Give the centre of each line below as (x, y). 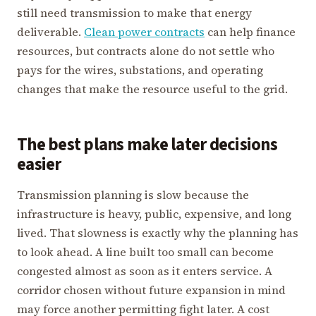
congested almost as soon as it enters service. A (145, 271)
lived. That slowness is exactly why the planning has (158, 232)
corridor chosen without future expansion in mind (151, 290)
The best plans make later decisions (147, 145)
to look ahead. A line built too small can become (145, 251)
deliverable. (50, 31)
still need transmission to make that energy (134, 12)
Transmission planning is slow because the (133, 194)
